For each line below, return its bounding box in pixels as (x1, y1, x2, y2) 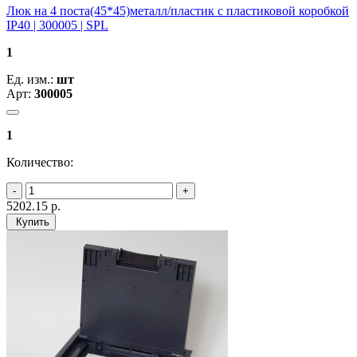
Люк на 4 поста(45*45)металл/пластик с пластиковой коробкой (6, 3, 349, 18)
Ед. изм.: (6, 72, 57, 86)
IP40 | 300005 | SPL (6, 18, 108, 32)
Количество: (6, 155, 73, 169)
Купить (13, 215, 49, 228)
